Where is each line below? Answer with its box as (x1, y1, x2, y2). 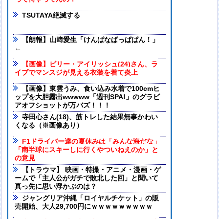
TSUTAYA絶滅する (22, 12, 81, 20)
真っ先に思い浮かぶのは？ (15, 183, 97, 191)
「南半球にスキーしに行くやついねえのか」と (15, 146, 159, 154)
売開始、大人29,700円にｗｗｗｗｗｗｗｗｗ (15, 203, 153, 211)
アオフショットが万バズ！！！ (15, 102, 111, 109)
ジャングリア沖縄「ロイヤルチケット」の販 (22, 195, 159, 202)
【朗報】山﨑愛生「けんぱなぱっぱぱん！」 (22, 36, 159, 44)
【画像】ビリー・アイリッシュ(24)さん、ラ (22, 61, 158, 68)
